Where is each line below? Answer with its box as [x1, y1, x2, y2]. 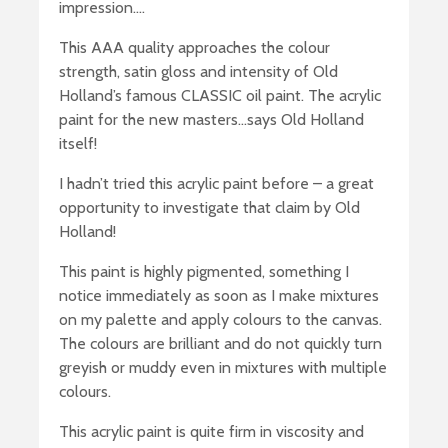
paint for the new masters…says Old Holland [59, 109, 364, 129]
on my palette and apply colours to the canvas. [59, 309, 382, 329]
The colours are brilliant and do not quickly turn [59, 333, 382, 353]
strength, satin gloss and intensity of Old [59, 61, 338, 81]
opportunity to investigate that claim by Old [59, 197, 360, 217]
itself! [59, 133, 97, 153]
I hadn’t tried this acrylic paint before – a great [59, 173, 374, 193]
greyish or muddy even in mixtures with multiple [59, 357, 387, 377]
